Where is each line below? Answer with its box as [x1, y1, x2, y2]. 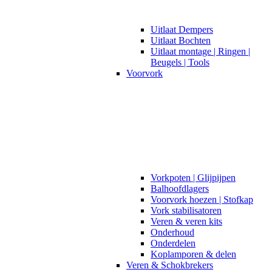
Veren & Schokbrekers [126, 259, 213, 270]
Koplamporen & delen [151, 248, 236, 259]
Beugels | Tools [151, 56, 209, 67]
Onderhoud [151, 226, 194, 237]
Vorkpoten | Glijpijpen [151, 172, 236, 183]
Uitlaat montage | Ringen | [151, 46, 250, 56]
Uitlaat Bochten [151, 35, 211, 46]
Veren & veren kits [151, 216, 222, 226]
